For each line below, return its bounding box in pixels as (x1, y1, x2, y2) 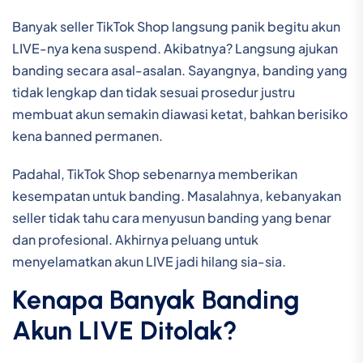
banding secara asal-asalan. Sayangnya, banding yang (12, 62, 348, 79)
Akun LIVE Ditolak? (12, 315, 237, 346)
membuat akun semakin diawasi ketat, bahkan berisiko (12, 105, 348, 122)
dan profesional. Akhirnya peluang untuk (12, 231, 258, 248)
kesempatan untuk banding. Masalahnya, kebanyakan (12, 187, 341, 204)
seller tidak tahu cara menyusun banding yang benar (12, 209, 331, 226)
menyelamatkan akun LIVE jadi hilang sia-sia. (12, 253, 286, 270)
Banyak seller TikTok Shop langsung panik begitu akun (12, 18, 340, 35)
